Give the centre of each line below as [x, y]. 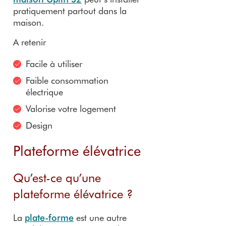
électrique [44, 92]
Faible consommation [67, 80]
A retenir [30, 42]
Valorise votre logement [71, 108]
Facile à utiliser [54, 63]
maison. [29, 22]
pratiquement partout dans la [70, 10]
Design [39, 125]
